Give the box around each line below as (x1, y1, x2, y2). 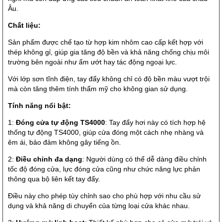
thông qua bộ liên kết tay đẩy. (8, 175, 100, 183)
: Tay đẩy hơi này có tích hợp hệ (105, 118, 206, 127)
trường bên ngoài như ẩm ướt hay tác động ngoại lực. (8, 58, 177, 66)
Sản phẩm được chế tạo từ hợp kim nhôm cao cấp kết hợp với (8, 38, 203, 47)
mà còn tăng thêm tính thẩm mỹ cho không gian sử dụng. (8, 85, 188, 93)
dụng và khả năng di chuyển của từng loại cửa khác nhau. (8, 202, 190, 210)
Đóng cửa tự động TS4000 (16, 118, 105, 127)
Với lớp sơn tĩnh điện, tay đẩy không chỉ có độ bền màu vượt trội (8, 75, 210, 83)
